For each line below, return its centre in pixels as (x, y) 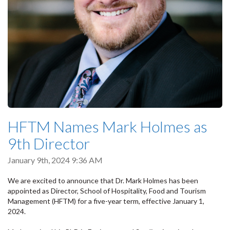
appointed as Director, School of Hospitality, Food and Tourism (107, 190)
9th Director (49, 143)
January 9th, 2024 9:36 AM (55, 160)
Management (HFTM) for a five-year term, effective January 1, (106, 201)
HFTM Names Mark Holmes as (108, 127)
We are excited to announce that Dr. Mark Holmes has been (103, 180)
